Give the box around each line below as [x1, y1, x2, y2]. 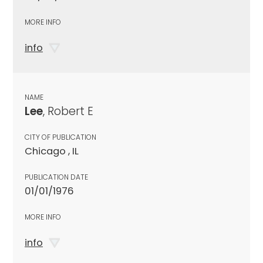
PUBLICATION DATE [25, 171, 88, 182]
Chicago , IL [25, 144, 79, 158]
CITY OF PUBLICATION [25, 131, 96, 142]
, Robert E [43, 103, 93, 119]
